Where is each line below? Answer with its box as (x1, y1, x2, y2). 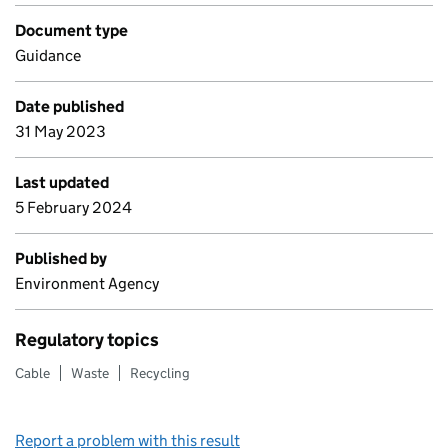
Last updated (15, 173, 109, 192)
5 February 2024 (15, 198, 132, 217)
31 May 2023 (15, 122, 106, 141)
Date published (15, 97, 124, 116)
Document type (15, 21, 128, 40)
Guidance (15, 46, 81, 65)
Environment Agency (15, 274, 159, 293)
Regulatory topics (15, 329, 159, 351)
